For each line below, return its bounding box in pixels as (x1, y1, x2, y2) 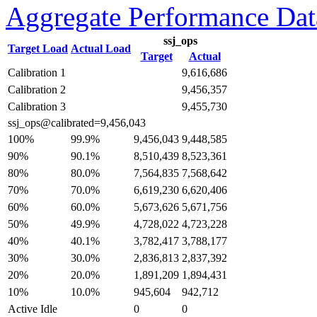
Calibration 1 (8, 67, 66, 79)
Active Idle (8, 303, 57, 315)
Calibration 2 (8, 83, 66, 96)
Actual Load (71, 42, 131, 54)
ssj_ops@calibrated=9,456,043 (8, 117, 146, 129)
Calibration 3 (8, 100, 66, 113)
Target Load (8, 42, 68, 54)
